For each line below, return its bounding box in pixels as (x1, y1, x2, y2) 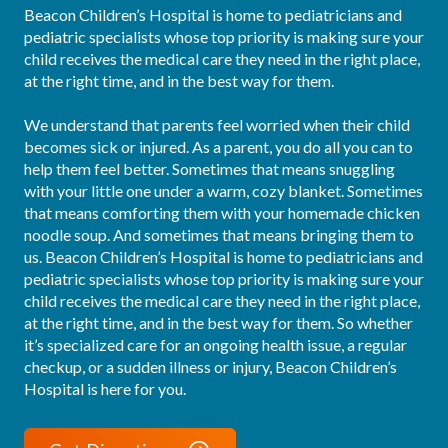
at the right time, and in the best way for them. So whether (24, 313, 413, 332)
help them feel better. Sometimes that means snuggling (24, 159, 395, 178)
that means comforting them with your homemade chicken (24, 203, 420, 222)
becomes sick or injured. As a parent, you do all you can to (24, 137, 413, 156)
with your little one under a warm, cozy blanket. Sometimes (24, 181, 423, 200)
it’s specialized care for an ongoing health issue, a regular (24, 335, 407, 354)
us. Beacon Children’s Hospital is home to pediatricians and (24, 247, 423, 266)
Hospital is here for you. (24, 379, 186, 398)
